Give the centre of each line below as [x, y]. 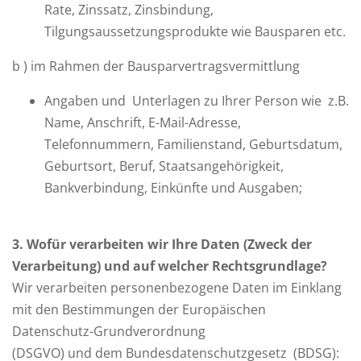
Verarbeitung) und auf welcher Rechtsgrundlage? [170, 266]
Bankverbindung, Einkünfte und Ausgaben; [173, 188]
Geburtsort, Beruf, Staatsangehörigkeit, [164, 166]
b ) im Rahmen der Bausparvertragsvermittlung [156, 66]
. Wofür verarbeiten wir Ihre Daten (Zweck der [166, 244]
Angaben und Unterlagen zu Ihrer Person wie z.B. [197, 101]
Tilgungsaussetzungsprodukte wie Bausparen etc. [195, 31]
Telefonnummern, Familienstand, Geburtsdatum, [193, 144]
